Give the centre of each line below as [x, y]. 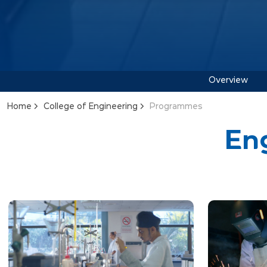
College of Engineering [91, 107]
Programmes [176, 107]
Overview [228, 80]
